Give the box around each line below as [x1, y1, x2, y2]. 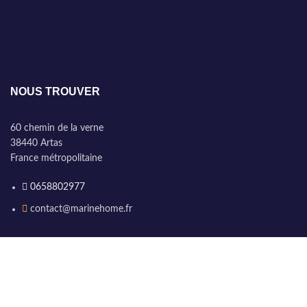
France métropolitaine [10, 153, 102, 164]
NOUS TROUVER [10, 86, 100, 98]
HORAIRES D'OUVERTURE [10, 281, 153, 293]
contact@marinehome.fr [27, 204, 132, 214]
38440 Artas [10, 138, 62, 149]
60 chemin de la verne [10, 123, 103, 134]
